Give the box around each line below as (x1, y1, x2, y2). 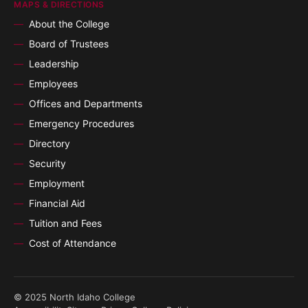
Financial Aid (29, 197, 85, 210)
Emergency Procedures (29, 118, 134, 130)
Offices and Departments (29, 98, 142, 110)
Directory (29, 137, 70, 150)
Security (29, 157, 66, 170)
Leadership (29, 58, 79, 70)
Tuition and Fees (29, 217, 102, 230)
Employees (29, 78, 78, 90)
